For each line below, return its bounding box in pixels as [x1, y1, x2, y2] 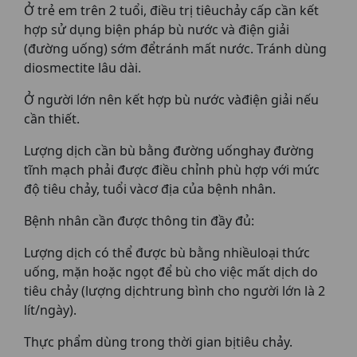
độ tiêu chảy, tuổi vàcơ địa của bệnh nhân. [24, 180, 276, 198]
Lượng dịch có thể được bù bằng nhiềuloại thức [24, 244, 310, 261]
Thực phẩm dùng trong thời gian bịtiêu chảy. [24, 333, 292, 351]
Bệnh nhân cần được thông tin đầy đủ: [24, 212, 254, 229]
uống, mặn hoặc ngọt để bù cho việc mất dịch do [24, 263, 318, 280]
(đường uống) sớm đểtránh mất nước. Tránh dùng [24, 40, 327, 57]
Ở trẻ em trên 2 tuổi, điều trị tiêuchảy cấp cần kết [24, 2, 319, 19]
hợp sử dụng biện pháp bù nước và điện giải [24, 21, 289, 38]
